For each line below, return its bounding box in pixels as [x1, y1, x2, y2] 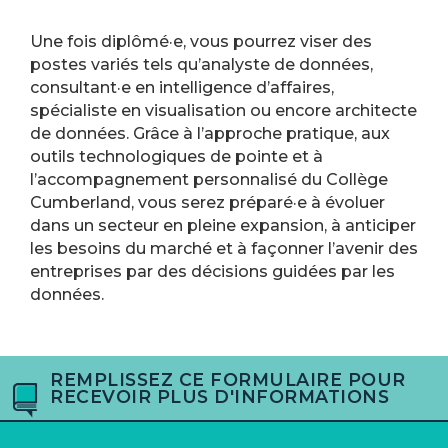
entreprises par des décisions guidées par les [30, 262, 395, 282]
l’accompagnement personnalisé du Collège [30, 170, 388, 190]
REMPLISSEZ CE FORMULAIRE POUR [50, 369, 406, 391]
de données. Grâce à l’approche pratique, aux [30, 124, 390, 144]
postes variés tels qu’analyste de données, [30, 55, 373, 75]
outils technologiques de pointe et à [30, 147, 323, 167]
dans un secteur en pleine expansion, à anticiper [30, 216, 416, 236]
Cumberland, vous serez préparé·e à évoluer [30, 193, 385, 213]
